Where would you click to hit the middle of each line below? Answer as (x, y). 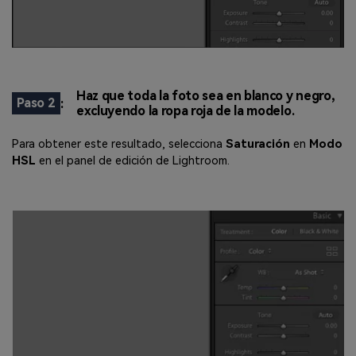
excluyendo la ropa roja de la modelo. (186, 111)
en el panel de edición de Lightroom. (134, 161)
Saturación (258, 145)
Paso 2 (36, 103)
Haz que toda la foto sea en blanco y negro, (206, 96)
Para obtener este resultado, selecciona (117, 145)
